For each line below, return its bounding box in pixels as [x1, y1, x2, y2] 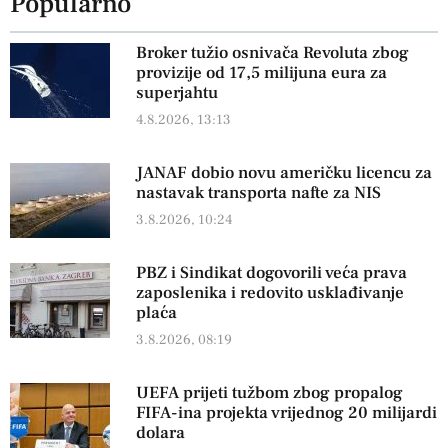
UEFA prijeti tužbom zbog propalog [135, 381, 403, 404]
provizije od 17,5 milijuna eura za [135, 61, 387, 84]
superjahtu [135, 81, 218, 104]
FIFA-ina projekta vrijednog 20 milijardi [135, 401, 437, 424]
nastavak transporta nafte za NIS [135, 181, 381, 204]
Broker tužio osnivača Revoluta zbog [135, 41, 409, 64]
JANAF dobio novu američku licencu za [135, 161, 432, 184]
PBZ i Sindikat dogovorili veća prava [135, 261, 407, 284]
